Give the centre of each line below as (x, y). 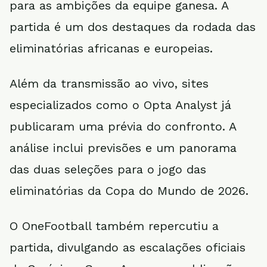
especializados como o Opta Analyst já (120, 105)
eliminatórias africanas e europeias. (111, 48)
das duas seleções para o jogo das (108, 169)
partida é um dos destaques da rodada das (133, 27)
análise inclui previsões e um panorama (123, 148)
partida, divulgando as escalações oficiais (128, 247)
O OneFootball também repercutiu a (114, 226)
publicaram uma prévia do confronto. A (123, 126)
